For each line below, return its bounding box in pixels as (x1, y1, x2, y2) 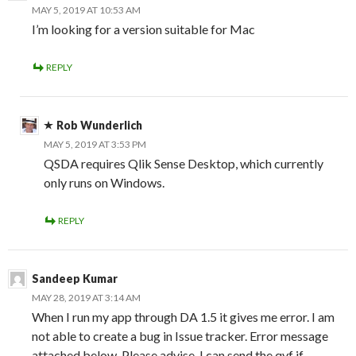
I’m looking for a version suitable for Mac (32, 21, 255, 37)
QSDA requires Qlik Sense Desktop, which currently (44, 156, 323, 172)
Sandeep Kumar (32, 272, 118, 286)
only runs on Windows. (44, 175, 164, 191)
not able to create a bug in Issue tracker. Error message (32, 328, 328, 344)
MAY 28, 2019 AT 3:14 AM (32, 292, 141, 304)
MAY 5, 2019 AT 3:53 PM (44, 138, 146, 151)
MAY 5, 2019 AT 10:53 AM (32, 4, 141, 17)
